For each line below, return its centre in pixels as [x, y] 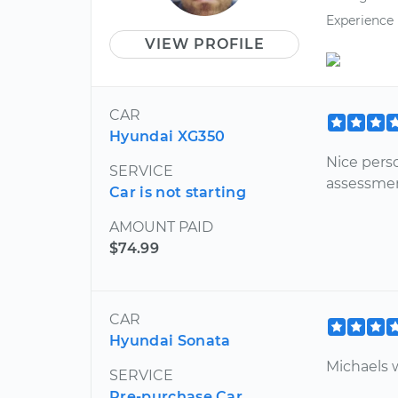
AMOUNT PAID [161, 227]
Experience [360, 20]
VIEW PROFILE [204, 44]
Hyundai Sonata [170, 340]
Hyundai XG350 [167, 136]
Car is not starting [178, 192]
